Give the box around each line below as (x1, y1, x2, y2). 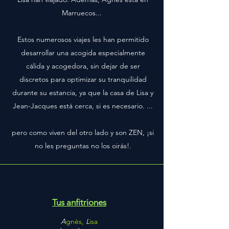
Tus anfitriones (52, 197, 106, 208)
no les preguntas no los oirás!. (34, 141, 131, 150)
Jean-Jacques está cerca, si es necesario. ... (13, 101, 153, 110)
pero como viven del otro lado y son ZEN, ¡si (12, 128, 154, 137)
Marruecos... (62, 8, 104, 17)
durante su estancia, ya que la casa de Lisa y (12, 88, 153, 97)
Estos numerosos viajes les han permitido (17, 35, 149, 44)
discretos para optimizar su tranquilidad (19, 75, 147, 84)
